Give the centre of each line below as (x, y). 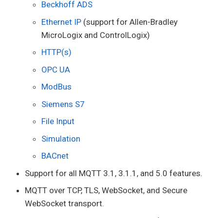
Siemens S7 (63, 104)
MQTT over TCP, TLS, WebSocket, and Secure (106, 191)
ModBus (56, 87)
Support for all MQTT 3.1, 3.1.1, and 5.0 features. (114, 173)
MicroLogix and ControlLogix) (96, 35)
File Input (58, 121)
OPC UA (56, 69)
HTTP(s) (56, 52)
